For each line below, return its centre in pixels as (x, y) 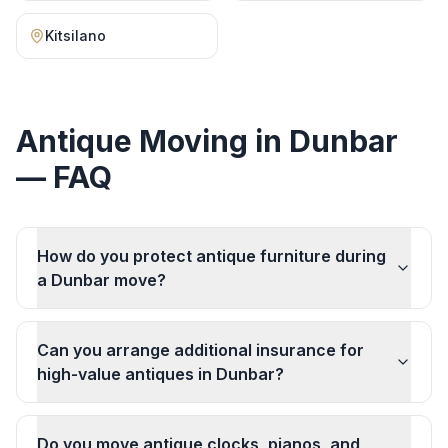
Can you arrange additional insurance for (200, 350)
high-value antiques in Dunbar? (160, 374)
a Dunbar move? (101, 280)
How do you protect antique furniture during (211, 256)
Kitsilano (75, 35)
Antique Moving (132, 141)
